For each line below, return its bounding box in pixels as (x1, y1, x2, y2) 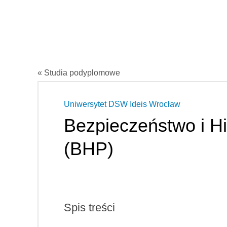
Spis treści (64, 201, 115, 214)
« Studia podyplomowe (37, 68, 120, 77)
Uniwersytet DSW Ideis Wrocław (64, 99, 180, 108)
